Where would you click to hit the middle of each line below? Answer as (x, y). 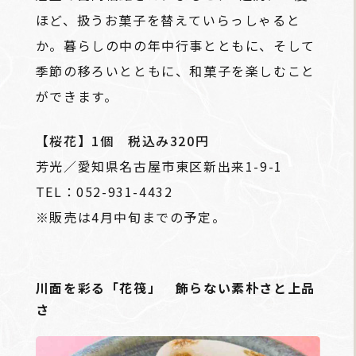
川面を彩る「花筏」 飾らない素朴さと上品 (175, 287)
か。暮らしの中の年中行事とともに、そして (175, 45)
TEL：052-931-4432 (104, 191)
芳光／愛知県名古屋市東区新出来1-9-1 (159, 166)
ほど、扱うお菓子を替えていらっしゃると (168, 19)
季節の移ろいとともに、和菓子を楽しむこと (175, 70)
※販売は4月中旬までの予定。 (131, 217)
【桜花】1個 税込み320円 (122, 140)
